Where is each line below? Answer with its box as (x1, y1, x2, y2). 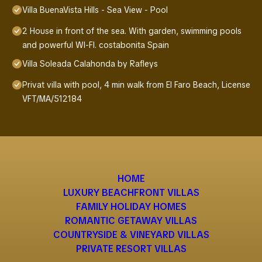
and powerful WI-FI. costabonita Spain (22, 40, 169, 51)
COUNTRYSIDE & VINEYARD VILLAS (53, 229, 209, 242)
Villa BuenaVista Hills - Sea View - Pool (22, 5, 168, 16)
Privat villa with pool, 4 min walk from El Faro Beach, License (22, 80, 250, 91)
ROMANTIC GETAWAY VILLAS (65, 215, 197, 227)
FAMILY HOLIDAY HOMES (75, 201, 187, 213)
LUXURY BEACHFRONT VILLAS (63, 187, 199, 199)
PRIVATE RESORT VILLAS (75, 243, 187, 256)
